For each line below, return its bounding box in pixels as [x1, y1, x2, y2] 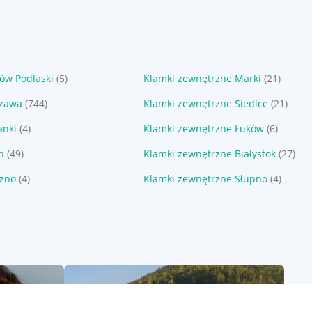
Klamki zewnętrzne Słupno [143, 172, 267, 185]
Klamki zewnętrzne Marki [143, 72, 261, 85]
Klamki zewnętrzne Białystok [143, 147, 276, 160]
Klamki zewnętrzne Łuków [143, 122, 264, 135]
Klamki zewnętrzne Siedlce [143, 97, 268, 110]
